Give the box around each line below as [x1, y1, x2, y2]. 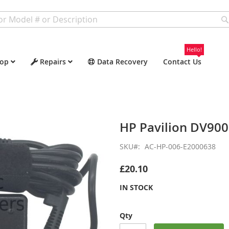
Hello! [187, 45, 202, 53]
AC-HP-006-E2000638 [145, 142, 216, 151]
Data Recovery [97, 57, 148, 66]
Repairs [40, 57, 66, 66]
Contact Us [163, 57, 201, 66]
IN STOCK [120, 182, 153, 192]
